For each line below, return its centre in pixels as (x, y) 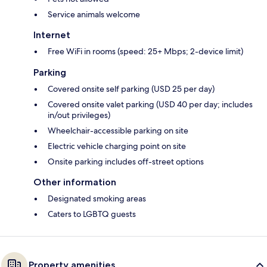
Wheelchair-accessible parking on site (118, 131)
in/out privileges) (79, 115)
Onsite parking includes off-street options (126, 162)
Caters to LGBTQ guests (92, 214)
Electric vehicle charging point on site (117, 146)
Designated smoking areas (97, 199)
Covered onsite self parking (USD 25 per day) (131, 89)
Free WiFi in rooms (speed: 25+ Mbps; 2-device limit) (145, 52)
